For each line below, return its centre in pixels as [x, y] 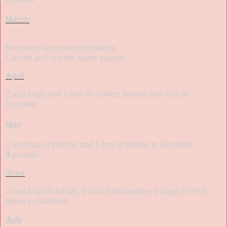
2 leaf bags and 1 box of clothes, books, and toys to [97, 94]
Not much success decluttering [61, 48]
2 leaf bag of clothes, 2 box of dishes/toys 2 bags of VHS [106, 191]
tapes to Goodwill [37, 201]
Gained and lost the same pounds [66, 58]
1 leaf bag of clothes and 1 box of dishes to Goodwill [99, 145]
